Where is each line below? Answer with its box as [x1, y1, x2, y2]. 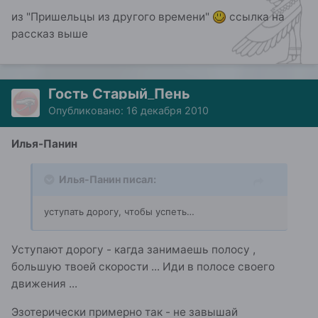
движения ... [11, 277, 77, 291]
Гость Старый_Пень [48, 84, 190, 102]
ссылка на [226, 9, 285, 23]
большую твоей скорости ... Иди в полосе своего [11, 260, 275, 274]
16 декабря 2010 [126, 104, 209, 116]
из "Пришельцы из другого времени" [11, 9, 212, 23]
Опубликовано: [48, 104, 126, 116]
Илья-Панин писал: [59, 173, 156, 186]
